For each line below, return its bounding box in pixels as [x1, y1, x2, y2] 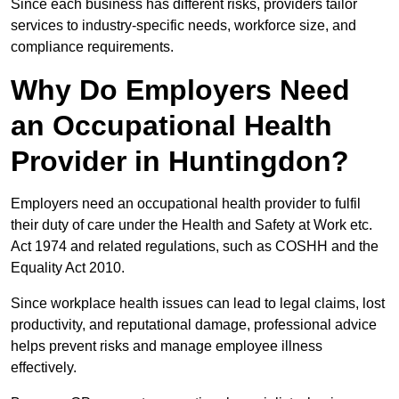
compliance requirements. [11, 39, 174, 55]
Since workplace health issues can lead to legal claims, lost [11, 296, 385, 312]
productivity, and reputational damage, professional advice [11, 317, 377, 333]
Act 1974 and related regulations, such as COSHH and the [11, 239, 379, 255]
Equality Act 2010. [11, 260, 125, 276]
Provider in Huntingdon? [11, 145, 349, 178]
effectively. [11, 360, 77, 376]
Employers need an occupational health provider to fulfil [11, 196, 361, 212]
